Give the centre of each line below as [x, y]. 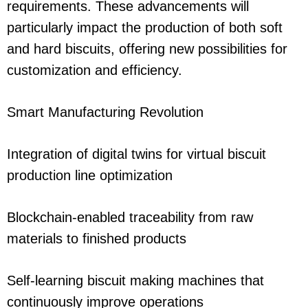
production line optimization [90, 176]
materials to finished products [97, 239]
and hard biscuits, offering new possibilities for [147, 49]
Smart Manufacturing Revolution [105, 112]
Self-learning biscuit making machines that [135, 281]
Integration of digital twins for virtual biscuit [136, 154]
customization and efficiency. [95, 70]
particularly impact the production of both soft [145, 28]
